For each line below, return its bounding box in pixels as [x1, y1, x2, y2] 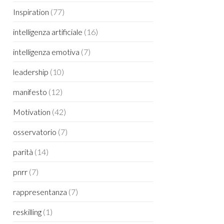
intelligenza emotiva [13, 46, 79, 56]
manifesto [13, 86, 47, 96]
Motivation [13, 106, 50, 116]
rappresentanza [13, 186, 67, 196]
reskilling [13, 206, 41, 216]
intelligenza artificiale [13, 26, 82, 36]
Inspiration [13, 6, 49, 16]
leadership [13, 66, 48, 76]
